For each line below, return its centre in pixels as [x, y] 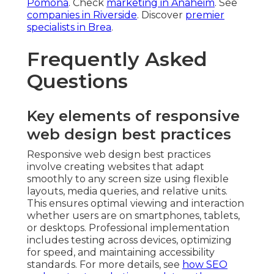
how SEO [205, 264]
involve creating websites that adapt [116, 166]
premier [205, 15]
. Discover [161, 15]
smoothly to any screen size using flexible [128, 179]
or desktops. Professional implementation [128, 228]
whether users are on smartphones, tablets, [133, 215]
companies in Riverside [82, 15]
